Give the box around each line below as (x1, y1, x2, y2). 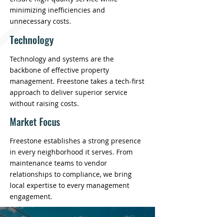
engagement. (10, 192, 52, 201)
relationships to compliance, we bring (10, 170, 132, 179)
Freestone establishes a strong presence (10, 136, 141, 145)
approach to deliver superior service (10, 88, 127, 97)
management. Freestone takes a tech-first (10, 77, 144, 86)
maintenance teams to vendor (10, 158, 107, 168)
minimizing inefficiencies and (10, 5, 105, 15)
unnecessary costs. (10, 16, 71, 26)
